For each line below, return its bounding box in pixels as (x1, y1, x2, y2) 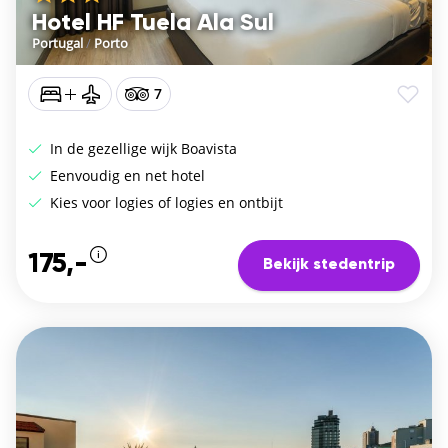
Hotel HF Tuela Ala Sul (32, 10, 274, 35)
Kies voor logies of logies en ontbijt (46, 192, 283, 212)
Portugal (32, 33, 83, 52)
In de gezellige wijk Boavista (46, 138, 237, 158)
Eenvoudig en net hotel (46, 165, 205, 185)
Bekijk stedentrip (263, 257, 395, 274)
